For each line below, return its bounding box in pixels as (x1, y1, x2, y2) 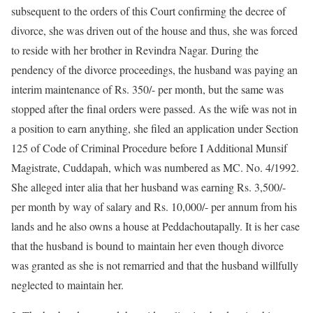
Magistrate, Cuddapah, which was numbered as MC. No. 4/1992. (11, 160, 299, 175)
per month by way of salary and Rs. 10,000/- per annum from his (11, 199, 297, 214)
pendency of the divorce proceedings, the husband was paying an (11, 62, 298, 77)
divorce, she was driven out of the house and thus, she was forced (11, 23, 298, 38)
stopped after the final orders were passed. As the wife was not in (11, 101, 297, 116)
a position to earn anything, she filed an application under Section (11, 121, 298, 136)
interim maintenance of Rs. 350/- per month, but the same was (11, 82, 284, 96)
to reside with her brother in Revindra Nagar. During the (11, 43, 259, 57)
